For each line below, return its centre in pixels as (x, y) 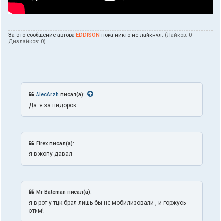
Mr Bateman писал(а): (64, 192)
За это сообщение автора (42, 35)
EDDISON (88, 35)
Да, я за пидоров (53, 105)
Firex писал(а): (55, 143)
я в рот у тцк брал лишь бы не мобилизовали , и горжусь (107, 203)
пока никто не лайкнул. (132, 35)
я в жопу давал (50, 154)
